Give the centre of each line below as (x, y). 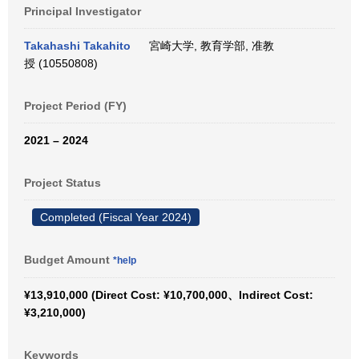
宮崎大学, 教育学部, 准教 (208, 46)
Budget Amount (69, 260)
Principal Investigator (83, 11)
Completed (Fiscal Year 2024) (116, 217)
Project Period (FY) (75, 106)
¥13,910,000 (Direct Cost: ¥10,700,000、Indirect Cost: (169, 295)
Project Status (63, 183)
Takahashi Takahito (77, 46)
